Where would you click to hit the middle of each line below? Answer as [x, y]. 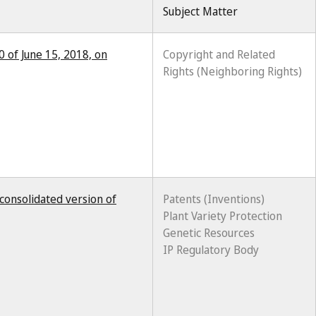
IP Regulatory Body [211, 250]
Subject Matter [200, 11]
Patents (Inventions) [214, 199]
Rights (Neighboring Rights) [232, 71]
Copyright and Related [219, 54]
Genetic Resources [209, 233]
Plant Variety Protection [223, 216]
